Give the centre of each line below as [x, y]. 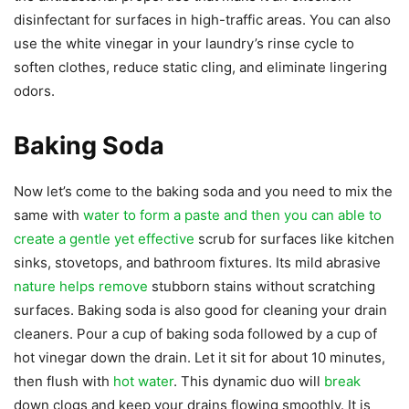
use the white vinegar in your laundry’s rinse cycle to [184, 43]
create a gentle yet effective [104, 238]
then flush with [63, 381]
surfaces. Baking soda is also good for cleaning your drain [200, 309]
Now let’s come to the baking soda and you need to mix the [203, 191]
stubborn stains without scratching [262, 286]
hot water [143, 381]
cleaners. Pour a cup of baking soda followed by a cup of [195, 333]
